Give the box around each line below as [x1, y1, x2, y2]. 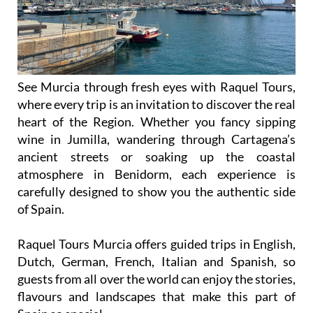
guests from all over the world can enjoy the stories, [17, 270, 296, 286]
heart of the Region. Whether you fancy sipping [17, 113, 296, 129]
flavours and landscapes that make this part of [17, 288, 296, 304]
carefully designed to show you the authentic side [17, 183, 296, 199]
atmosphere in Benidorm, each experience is [17, 166, 296, 182]
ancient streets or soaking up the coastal [17, 148, 296, 164]
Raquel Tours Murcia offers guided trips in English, [17, 235, 296, 252]
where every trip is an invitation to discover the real [17, 96, 296, 112]
